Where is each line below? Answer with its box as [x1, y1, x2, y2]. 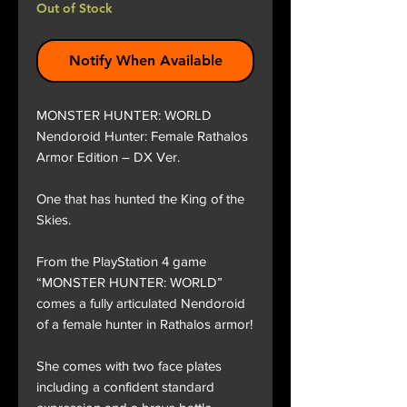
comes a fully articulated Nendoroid [36, 295, 245, 312]
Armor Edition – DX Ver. [36, 149, 180, 165]
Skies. [36, 212, 71, 228]
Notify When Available [68, 52, 223, 70]
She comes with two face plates [36, 358, 222, 374]
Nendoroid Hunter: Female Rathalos [36, 128, 248, 144]
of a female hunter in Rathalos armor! [36, 316, 253, 333]
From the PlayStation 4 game [36, 253, 206, 270]
